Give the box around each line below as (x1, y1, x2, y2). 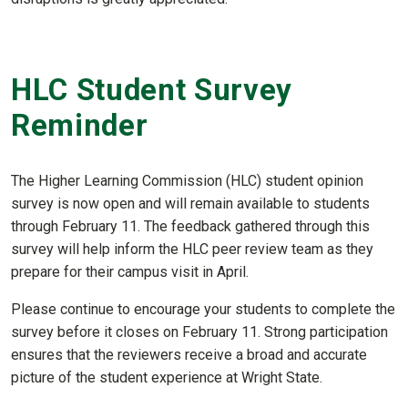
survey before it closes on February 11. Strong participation (11, 322, 388, 341)
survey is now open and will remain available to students (11, 194, 370, 212)
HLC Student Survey (11, 72, 292, 108)
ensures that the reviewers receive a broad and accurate (11, 345, 367, 363)
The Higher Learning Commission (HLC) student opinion (11, 171, 363, 189)
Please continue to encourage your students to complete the (11, 300, 395, 318)
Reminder (11, 107, 148, 144)
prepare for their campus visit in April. (11, 262, 249, 280)
